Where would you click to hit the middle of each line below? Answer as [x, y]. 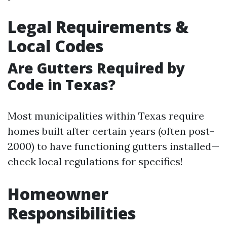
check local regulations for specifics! [95, 161]
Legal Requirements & [98, 27]
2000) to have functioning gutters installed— [113, 146]
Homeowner [58, 194]
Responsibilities [72, 213]
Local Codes [55, 46]
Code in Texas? [62, 85]
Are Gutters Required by [96, 68]
